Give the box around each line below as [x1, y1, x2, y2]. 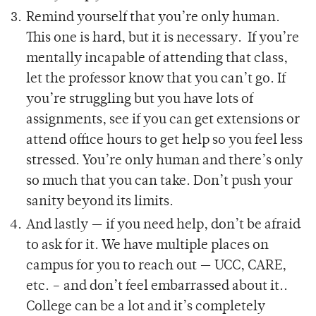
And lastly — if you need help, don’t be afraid [26, 218, 301, 232]
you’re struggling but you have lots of [26, 92, 254, 107]
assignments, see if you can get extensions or [26, 113, 300, 127]
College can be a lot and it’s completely [26, 300, 266, 314]
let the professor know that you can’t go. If [26, 72, 286, 86]
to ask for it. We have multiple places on [26, 238, 269, 253]
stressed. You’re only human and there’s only [26, 154, 303, 168]
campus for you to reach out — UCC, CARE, [26, 259, 287, 273]
